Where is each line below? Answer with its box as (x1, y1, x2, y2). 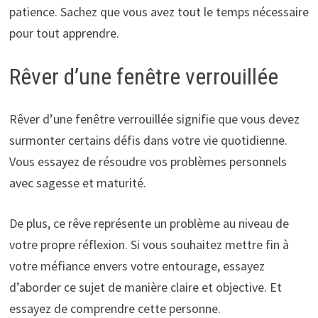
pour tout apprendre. (9, 24, 119, 41)
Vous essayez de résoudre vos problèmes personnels (9, 153, 287, 170)
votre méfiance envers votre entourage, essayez (9, 258, 265, 275)
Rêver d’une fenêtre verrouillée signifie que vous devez (9, 111, 300, 128)
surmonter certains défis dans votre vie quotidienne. (9, 132, 287, 149)
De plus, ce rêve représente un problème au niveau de (9, 215, 289, 232)
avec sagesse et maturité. (9, 175, 146, 192)
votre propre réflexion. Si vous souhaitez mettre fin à (9, 236, 289, 253)
